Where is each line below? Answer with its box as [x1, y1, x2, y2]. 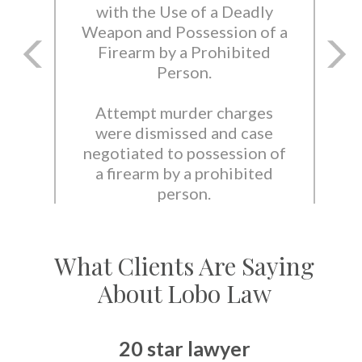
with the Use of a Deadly [95, 2, 273, 22]
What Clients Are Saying [54, 250, 314, 283]
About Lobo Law [97, 277, 271, 310]
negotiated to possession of [82, 143, 286, 163]
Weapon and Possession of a [81, 22, 288, 42]
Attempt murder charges [95, 103, 273, 123]
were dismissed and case [95, 123, 273, 143]
